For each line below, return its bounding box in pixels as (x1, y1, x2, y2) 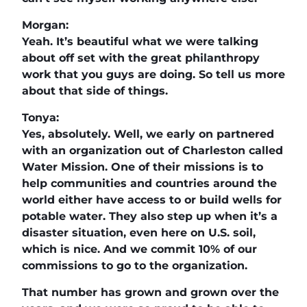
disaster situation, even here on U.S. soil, (22, 225, 256, 239)
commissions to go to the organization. (22, 258, 247, 272)
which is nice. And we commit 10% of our (22, 242, 257, 256)
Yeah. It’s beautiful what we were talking (22, 34, 258, 48)
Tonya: (22, 110, 59, 124)
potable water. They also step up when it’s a (22, 209, 278, 223)
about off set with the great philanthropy (22, 51, 260, 64)
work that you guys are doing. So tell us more (22, 67, 285, 81)
